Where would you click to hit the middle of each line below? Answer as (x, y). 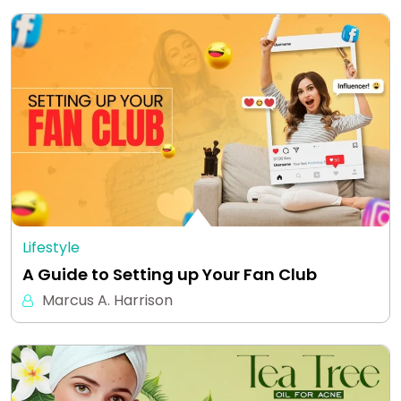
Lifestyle (51, 247)
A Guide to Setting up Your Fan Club (171, 274)
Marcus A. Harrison (107, 300)
